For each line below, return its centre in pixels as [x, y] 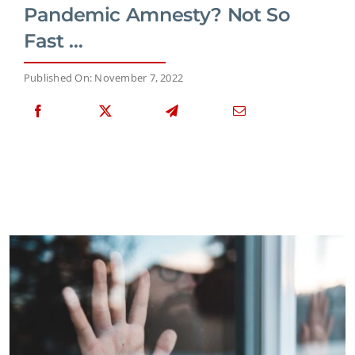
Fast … [53, 40]
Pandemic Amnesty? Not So [157, 14]
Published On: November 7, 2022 [104, 77]
